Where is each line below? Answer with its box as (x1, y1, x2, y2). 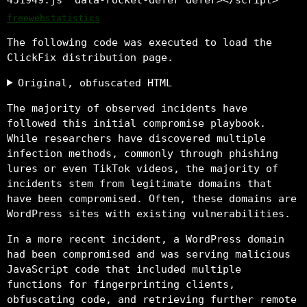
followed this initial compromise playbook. (7, 116, 266, 130)
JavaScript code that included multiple (7, 262, 241, 275)
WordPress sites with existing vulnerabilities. (7, 207, 291, 220)
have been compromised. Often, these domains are (7, 192, 297, 205)
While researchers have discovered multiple (7, 132, 266, 145)
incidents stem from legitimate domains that (7, 177, 272, 190)
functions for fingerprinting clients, (7, 278, 235, 291)
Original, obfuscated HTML (17, 76, 172, 89)
